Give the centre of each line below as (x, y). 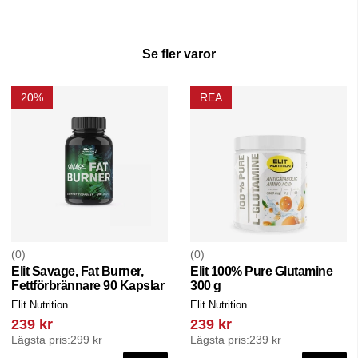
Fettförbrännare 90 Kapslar (88, 286)
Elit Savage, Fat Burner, (77, 272)
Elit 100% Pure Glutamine (261, 272)
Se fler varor (179, 54)
